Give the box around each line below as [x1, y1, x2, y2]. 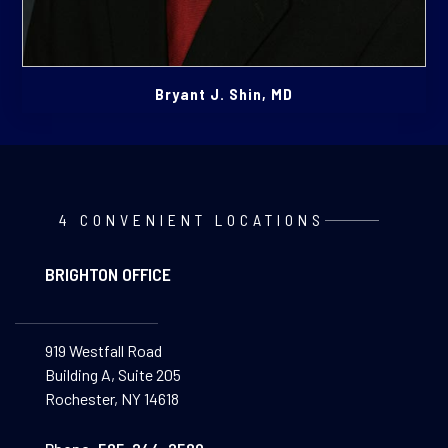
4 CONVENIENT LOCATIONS [59, 210, 326, 230]
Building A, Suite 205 [44, 365, 181, 385]
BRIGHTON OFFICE [44, 263, 171, 286]
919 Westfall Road [44, 341, 162, 361]
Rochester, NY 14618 [44, 389, 179, 409]
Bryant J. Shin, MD [155, 86, 293, 104]
